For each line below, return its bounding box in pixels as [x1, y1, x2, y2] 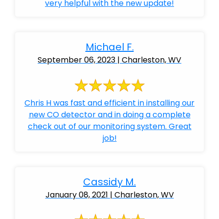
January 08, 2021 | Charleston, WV [45, 189, 174, 200]
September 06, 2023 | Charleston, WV [38, 54, 181, 66]
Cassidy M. [83, 175, 136, 189]
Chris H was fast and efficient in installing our [24, 97, 195, 109]
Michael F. [85, 40, 134, 54]
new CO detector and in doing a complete [28, 109, 191, 120]
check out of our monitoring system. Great [27, 121, 192, 132]
